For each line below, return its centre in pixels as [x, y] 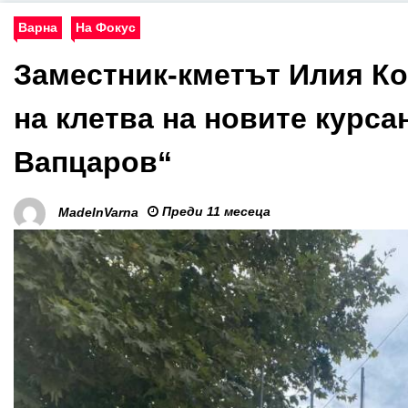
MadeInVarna [98, 213]
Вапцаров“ [93, 162]
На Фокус [106, 27]
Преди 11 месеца [214, 211]
